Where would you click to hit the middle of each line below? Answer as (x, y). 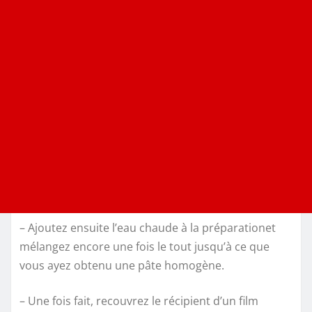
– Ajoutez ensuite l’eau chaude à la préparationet (148, 227)
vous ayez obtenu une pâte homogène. (122, 265)
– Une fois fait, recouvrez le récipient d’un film (139, 301)
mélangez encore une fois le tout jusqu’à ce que (145, 246)
